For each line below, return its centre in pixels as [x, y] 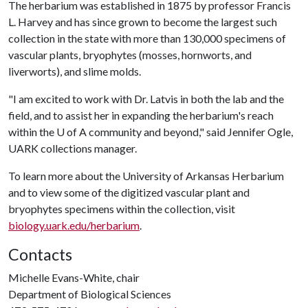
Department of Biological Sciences [90, 294]
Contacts [40, 254]
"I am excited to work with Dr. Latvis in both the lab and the [146, 99]
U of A [71, 132]
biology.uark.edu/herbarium [74, 225]
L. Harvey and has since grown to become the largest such [143, 22]
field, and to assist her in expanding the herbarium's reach [141, 115]
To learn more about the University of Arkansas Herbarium [146, 176]
